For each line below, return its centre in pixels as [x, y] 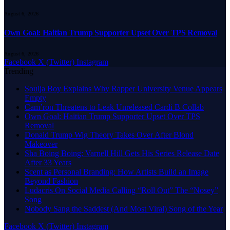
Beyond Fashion [51, 181]
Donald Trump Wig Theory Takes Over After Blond [109, 135]
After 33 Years [48, 163]
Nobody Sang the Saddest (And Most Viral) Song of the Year [124, 209]
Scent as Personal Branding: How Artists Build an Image [117, 172]
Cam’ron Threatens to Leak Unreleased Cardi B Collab [114, 107]
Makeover [41, 144]
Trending [19, 71]
